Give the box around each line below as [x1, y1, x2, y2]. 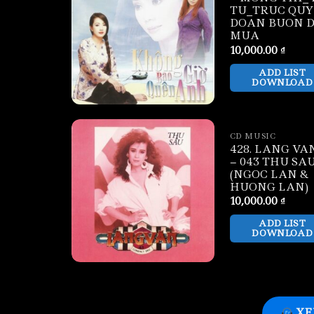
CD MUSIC [229, 130, 276, 142]
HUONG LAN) [229, 179, 308, 194]
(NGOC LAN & [229, 167, 308, 182]
